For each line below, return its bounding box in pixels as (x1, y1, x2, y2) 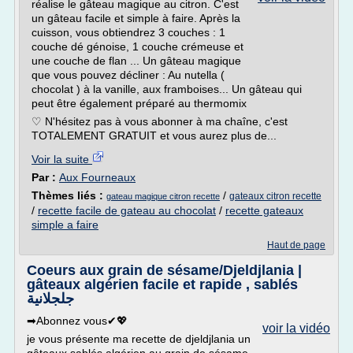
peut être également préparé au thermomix (32, 97, 247, 110)
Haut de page (267, 240, 325, 251)
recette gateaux (225, 204, 303, 217)
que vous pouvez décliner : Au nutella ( (32, 69, 225, 81)
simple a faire (32, 218, 98, 231)
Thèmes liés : (32, 189, 106, 202)
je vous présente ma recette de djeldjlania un (27, 333, 251, 345)
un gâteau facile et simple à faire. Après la (32, 12, 240, 24)
